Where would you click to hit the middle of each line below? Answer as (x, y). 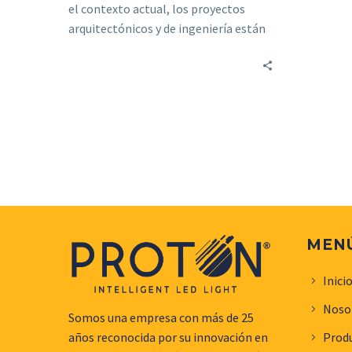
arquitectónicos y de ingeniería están (167, 28)
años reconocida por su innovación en (168, 337)
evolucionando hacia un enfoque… (160, 48)
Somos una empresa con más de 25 (161, 318)
